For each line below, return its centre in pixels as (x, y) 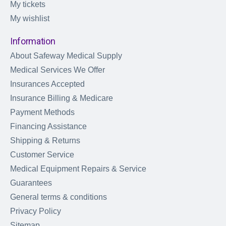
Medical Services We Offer (58, 70)
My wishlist (30, 18)
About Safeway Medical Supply (66, 55)
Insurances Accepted (47, 84)
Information (33, 41)
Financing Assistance (48, 126)
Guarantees (31, 183)
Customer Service (42, 154)
